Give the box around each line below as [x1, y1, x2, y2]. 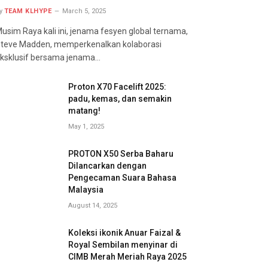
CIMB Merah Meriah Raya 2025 [68, 251, 187, 261]
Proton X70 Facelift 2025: [68, 81, 166, 92]
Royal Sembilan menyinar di [68, 239, 178, 249]
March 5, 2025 [62, 7, 106, 15]
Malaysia [68, 184, 103, 194]
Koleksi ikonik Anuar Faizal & [68, 227, 181, 237]
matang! [68, 105, 100, 115]
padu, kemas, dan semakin [68, 93, 172, 103]
